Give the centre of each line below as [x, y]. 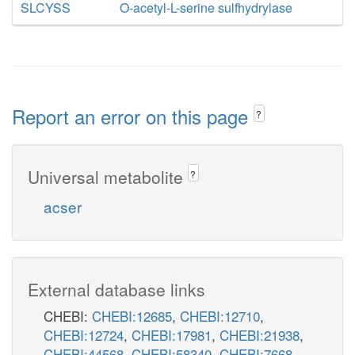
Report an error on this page [133, 116]
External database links [116, 289]
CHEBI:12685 [132, 315]
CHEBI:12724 [84, 334]
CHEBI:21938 [260, 334]
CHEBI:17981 [172, 334]
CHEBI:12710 [220, 315]
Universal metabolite [108, 176]
